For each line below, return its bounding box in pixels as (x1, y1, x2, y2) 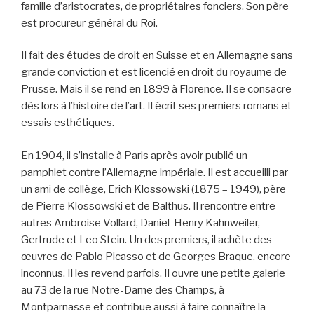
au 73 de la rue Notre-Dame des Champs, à (21, 283, 224, 296)
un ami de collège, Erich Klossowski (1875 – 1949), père (21, 182, 286, 196)
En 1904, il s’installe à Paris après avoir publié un (21, 149, 247, 162)
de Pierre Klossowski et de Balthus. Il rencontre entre (21, 199, 275, 212)
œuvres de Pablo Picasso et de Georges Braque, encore (21, 250, 291, 263)
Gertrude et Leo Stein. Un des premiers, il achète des (21, 233, 272, 246)
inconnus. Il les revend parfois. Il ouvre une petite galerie (21, 266, 285, 280)
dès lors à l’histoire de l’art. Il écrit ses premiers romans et (21, 100, 292, 113)
